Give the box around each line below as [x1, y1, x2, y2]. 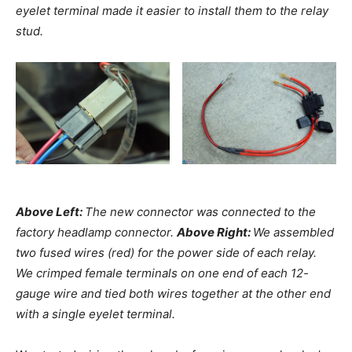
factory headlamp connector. [16, 224, 174, 240]
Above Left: [16, 203, 85, 219]
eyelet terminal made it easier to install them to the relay [16, 2, 328, 18]
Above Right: [177, 224, 253, 240]
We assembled [253, 224, 334, 240]
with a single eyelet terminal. [16, 306, 175, 321]
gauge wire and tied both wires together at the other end [16, 285, 331, 301]
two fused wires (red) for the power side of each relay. [16, 244, 317, 260]
